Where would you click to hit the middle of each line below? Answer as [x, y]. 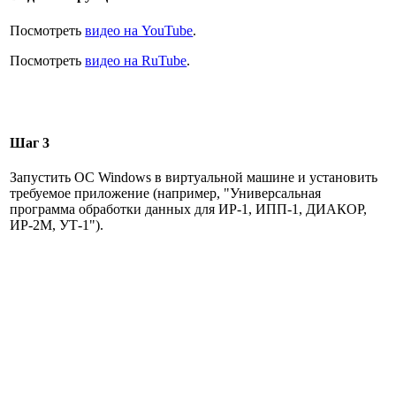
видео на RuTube [136, 60]
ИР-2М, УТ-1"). [57, 225]
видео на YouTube [139, 30]
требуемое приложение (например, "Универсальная [166, 194]
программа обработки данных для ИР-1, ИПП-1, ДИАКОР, [189, 209]
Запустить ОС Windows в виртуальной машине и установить [194, 178]
